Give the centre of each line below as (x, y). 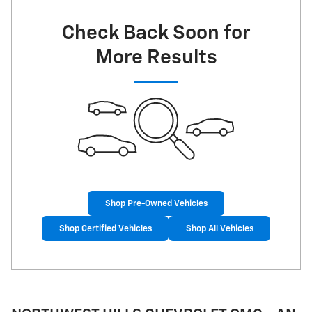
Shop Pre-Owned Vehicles (156, 203)
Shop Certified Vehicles (105, 228)
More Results (156, 57)
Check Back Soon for (156, 33)
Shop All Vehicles (219, 228)
